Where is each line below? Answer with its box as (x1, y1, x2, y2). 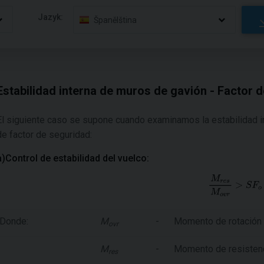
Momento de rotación (174, 215, 262, 227)
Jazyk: (38, 12, 64, 22)
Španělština (94, 15, 137, 25)
